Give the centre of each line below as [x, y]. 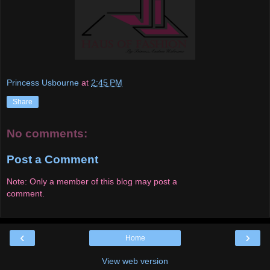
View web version [135, 261]
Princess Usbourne [43, 82]
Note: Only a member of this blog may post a [92, 181]
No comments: [47, 133]
